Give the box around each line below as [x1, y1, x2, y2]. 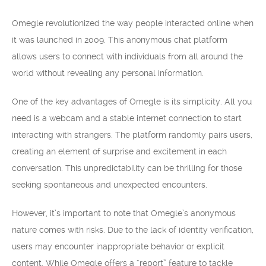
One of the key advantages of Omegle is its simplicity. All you [12, 97, 252, 106]
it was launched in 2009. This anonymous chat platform [12, 35, 227, 45]
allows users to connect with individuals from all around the [12, 52, 243, 61]
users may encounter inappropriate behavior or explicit [12, 242, 224, 251]
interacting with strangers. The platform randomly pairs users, [12, 130, 252, 140]
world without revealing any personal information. [12, 68, 204, 78]
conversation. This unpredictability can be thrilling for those [12, 163, 242, 173]
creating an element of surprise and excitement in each [12, 147, 227, 156]
